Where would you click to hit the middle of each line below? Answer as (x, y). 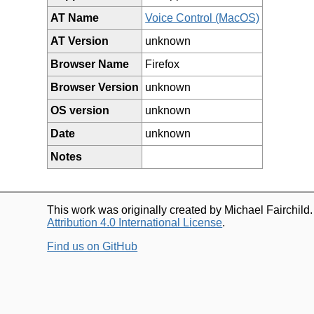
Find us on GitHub (93, 246)
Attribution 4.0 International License (135, 222)
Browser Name (90, 64)
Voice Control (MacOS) (203, 18)
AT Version (80, 41)
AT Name (75, 18)
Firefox (163, 64)
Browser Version (95, 87)
